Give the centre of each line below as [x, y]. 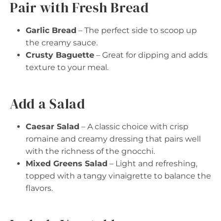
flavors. [39, 188]
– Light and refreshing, [152, 163]
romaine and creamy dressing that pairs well [113, 139]
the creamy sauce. [62, 42]
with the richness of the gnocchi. [90, 151]
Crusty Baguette [60, 55]
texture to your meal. [67, 67]
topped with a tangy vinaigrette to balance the [118, 176]
